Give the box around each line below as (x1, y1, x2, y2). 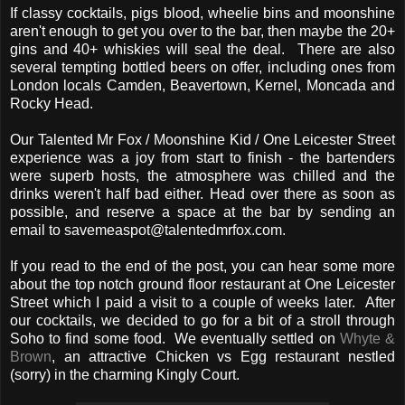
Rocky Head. (10, 96, 93, 112)
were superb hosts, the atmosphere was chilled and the (10, 168, 395, 184)
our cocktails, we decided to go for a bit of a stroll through (10, 313, 395, 329)
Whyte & (339, 331, 396, 347)
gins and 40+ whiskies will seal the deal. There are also (10, 42, 395, 58)
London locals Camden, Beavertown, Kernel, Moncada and (10, 78, 395, 94)
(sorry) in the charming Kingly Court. (10, 367, 240, 383)
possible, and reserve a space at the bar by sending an (10, 204, 395, 221)
